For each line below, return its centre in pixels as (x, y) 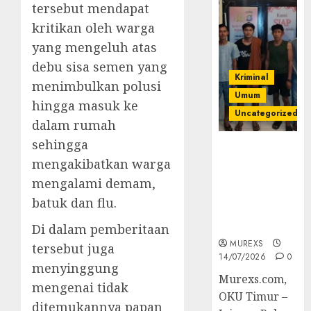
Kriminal (252, 77)
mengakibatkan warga (101, 164)
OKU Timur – (253, 297)
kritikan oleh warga (93, 28)
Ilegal (236, 226)
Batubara (246, 211)
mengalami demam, (94, 184)
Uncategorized (267, 114)
